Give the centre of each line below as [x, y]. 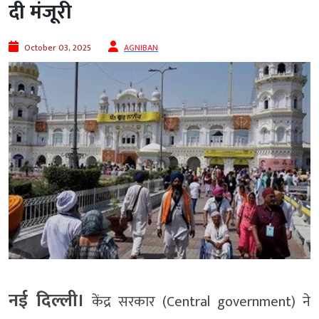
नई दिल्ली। [47, 300]
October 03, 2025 [58, 48]
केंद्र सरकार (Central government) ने [198, 302]
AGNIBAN [141, 48]
